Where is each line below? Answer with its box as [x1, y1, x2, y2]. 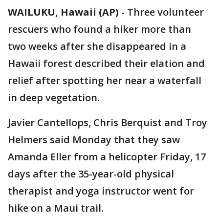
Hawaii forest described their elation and [8, 57, 205, 70]
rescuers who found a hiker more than [8, 22, 191, 36]
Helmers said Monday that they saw [8, 133, 180, 146]
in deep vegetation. [8, 91, 100, 104]
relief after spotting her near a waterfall [8, 74, 201, 87]
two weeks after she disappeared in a [8, 40, 186, 53]
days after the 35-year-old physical [8, 167, 174, 180]
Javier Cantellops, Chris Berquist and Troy [8, 116, 207, 129]
